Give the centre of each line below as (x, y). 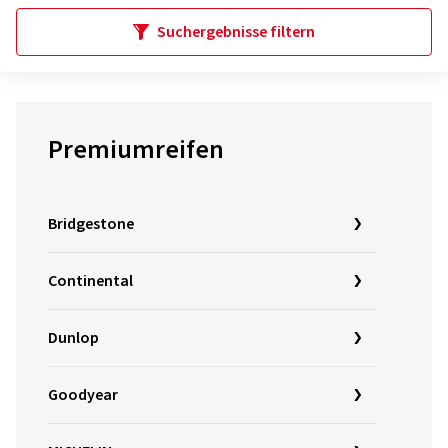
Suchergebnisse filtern (236, 32)
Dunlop (73, 338)
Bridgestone (91, 224)
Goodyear (83, 395)
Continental (90, 281)
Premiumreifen (136, 149)
